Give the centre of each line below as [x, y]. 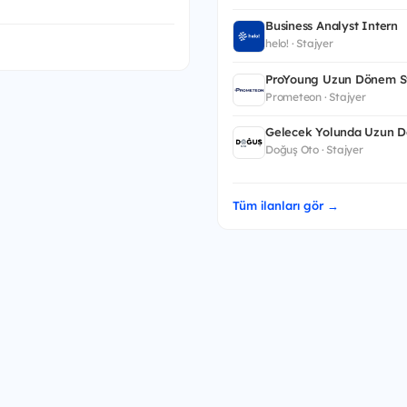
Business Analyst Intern [332, 26]
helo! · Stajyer [299, 44]
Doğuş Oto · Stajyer [314, 150]
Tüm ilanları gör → [286, 206]
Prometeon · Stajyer [316, 96]
